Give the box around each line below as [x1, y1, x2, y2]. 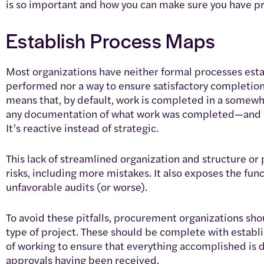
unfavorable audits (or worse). [6, 179, 147, 194]
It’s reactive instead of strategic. [6, 120, 159, 135]
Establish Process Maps [6, 25, 215, 54]
